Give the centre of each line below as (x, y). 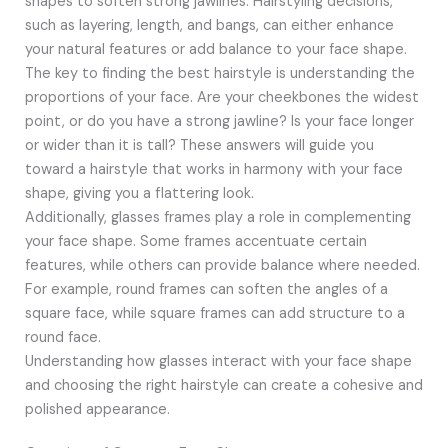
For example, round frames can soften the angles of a (206, 290)
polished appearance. (97, 410)
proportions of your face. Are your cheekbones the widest (221, 98)
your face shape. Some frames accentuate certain (195, 242)
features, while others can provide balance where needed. (222, 266)
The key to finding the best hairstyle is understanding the (219, 74)
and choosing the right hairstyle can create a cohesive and (223, 386)
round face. (62, 338)
